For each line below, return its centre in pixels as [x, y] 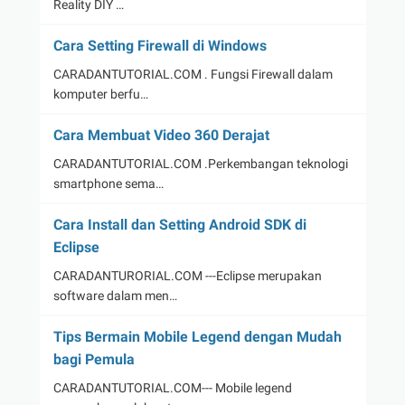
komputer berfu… [100, 94]
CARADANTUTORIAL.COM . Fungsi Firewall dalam [193, 75]
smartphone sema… [108, 184]
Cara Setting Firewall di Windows [160, 46]
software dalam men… [115, 296]
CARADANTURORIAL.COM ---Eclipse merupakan [187, 276]
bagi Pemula [94, 360]
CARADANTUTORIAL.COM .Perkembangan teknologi [200, 164]
